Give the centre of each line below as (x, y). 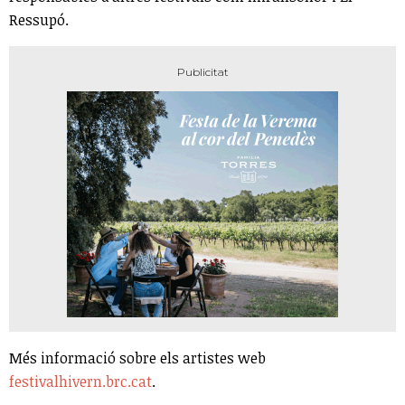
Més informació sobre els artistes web (137, 358)
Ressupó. (39, 20)
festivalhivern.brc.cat (80, 382)
